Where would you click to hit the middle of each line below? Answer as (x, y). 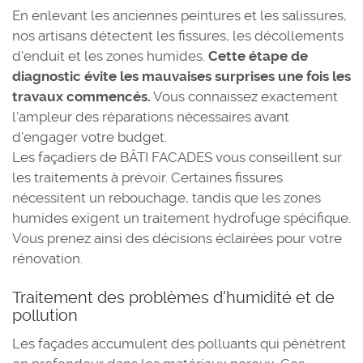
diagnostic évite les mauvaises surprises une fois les (181, 76)
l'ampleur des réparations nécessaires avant (151, 117)
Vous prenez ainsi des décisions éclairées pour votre (177, 238)
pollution (45, 315)
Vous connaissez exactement (244, 96)
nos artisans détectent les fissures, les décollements (178, 36)
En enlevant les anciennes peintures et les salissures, (179, 15)
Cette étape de (258, 56)
